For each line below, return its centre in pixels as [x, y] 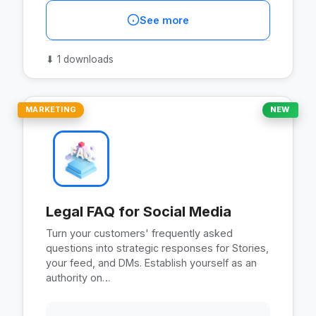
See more [164, 20]
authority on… [78, 277]
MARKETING [51, 110]
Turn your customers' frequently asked [139, 233]
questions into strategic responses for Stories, [157, 248]
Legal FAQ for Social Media [139, 211]
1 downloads [84, 59]
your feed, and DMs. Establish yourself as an [151, 262]
